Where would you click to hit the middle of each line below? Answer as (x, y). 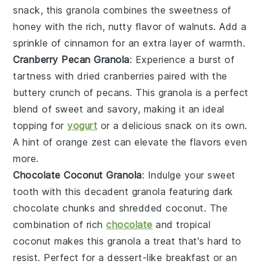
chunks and (89, 208)
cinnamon (87, 43)
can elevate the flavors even (179, 142)
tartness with (45, 76)
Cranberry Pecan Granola (71, 60)
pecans (113, 93)
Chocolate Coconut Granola (77, 175)
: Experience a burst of (182, 60)
